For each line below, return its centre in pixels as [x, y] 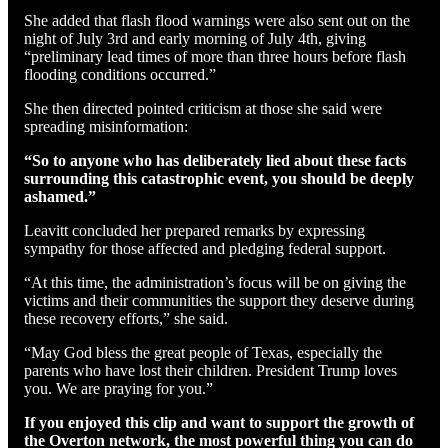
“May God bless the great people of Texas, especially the [203, 352]
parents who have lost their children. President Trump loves [210, 370]
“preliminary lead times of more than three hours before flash [215, 56]
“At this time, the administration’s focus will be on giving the [215, 282]
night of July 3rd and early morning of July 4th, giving [195, 38]
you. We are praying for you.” [118, 388]
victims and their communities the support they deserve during [219, 300]
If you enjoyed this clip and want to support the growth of [219, 422]
